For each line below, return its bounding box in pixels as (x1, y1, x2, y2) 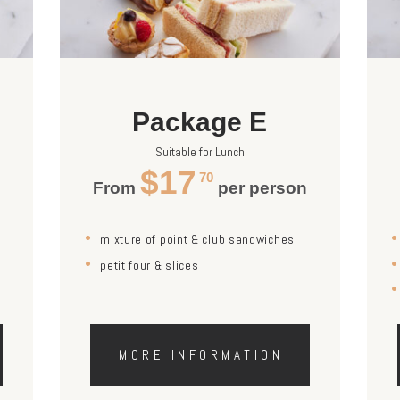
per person (212, 179, 307, 198)
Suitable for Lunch (154, 144, 245, 161)
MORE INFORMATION (119, 346, 284, 364)
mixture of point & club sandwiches (100, 231, 295, 248)
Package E (132, 107, 268, 137)
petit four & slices (100, 256, 199, 273)
